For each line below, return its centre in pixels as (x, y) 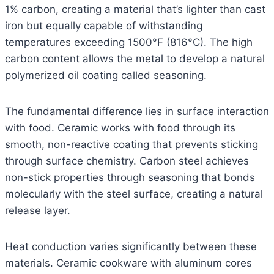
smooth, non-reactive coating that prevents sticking (131, 145)
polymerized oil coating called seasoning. (106, 76)
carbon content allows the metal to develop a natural (135, 59)
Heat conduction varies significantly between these (131, 247)
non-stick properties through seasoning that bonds (130, 178)
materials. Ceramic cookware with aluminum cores (128, 263)
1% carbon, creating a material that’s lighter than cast (135, 9)
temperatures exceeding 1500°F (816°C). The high (129, 43)
